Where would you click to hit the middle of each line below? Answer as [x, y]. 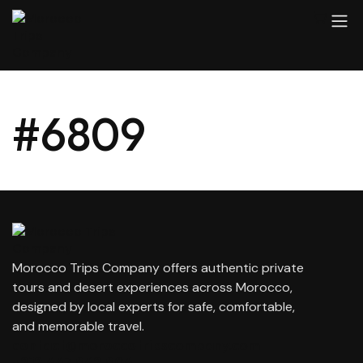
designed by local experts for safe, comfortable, [154, 307]
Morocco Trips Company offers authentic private [158, 268]
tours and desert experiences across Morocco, [152, 287]
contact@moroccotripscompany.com [136, 345]
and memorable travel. [78, 326]
